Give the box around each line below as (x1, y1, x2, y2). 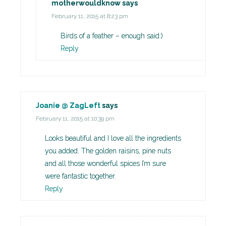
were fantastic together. (45, 172, 116, 181)
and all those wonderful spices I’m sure (45, 159, 166, 168)
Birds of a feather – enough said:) (61, 32, 163, 40)
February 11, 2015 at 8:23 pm (51, 13, 128, 20)
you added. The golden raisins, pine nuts (45, 147, 171, 155)
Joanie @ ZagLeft (36, 101, 100, 110)
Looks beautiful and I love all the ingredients (45, 134, 181, 143)
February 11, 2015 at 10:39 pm (36, 115, 115, 123)
